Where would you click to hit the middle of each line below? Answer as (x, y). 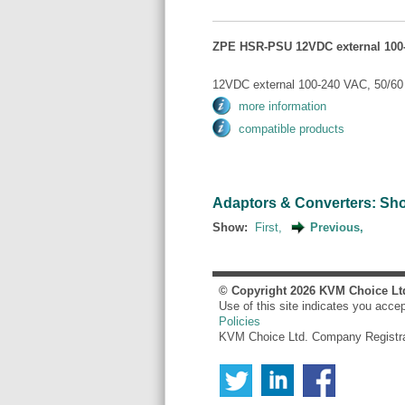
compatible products (291, 128)
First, (268, 227)
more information (282, 106)
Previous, (336, 227)
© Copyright (254, 290)
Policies (240, 321)
